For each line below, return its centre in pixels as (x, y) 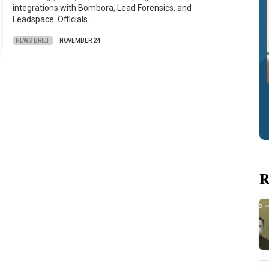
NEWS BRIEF (33, 40)
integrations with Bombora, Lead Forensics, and (102, 8)
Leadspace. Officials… (53, 19)
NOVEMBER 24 (80, 41)
